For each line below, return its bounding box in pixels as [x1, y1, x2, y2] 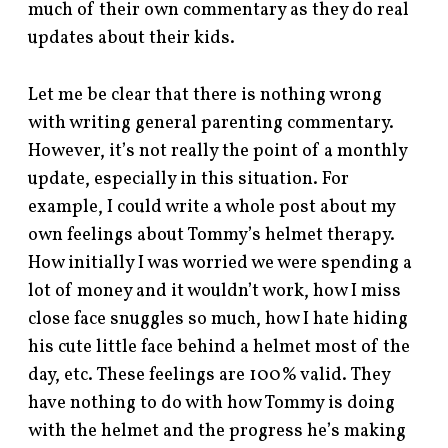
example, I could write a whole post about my [28, 195, 396, 221]
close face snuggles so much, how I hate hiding [28, 307, 409, 333]
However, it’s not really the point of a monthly [28, 139, 408, 165]
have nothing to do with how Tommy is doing [28, 391, 396, 417]
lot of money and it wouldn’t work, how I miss [28, 279, 402, 305]
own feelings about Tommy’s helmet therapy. [28, 223, 396, 249]
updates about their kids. [28, 26, 236, 52]
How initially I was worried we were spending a [28, 251, 413, 277]
